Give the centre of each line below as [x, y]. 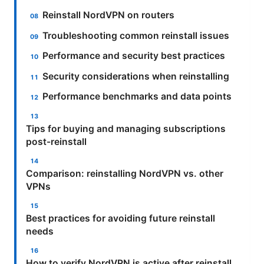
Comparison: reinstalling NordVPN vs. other [125, 173]
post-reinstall [56, 141]
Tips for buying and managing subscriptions [126, 128]
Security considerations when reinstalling [136, 76]
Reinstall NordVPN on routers [109, 15]
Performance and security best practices [134, 56]
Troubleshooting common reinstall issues [136, 35]
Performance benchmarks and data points [137, 97]
